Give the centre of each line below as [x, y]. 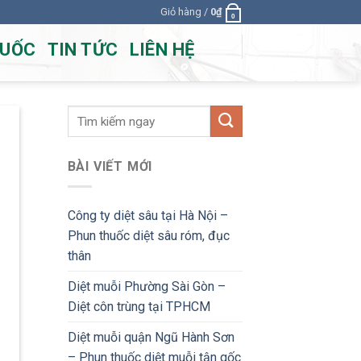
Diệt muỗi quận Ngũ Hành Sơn [151, 337]
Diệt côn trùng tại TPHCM [139, 306]
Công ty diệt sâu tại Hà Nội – [147, 215]
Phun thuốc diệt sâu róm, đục [148, 235]
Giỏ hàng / [185, 11]
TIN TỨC [83, 50]
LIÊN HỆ [162, 50]
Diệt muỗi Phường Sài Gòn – [146, 286]
